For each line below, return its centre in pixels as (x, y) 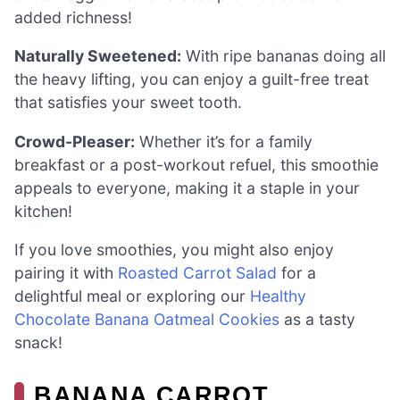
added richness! (73, 17)
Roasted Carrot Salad (197, 273)
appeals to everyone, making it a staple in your (187, 187)
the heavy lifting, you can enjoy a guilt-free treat (192, 79)
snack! (38, 343)
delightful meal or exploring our (132, 296)
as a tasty (317, 320)
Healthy (278, 296)
